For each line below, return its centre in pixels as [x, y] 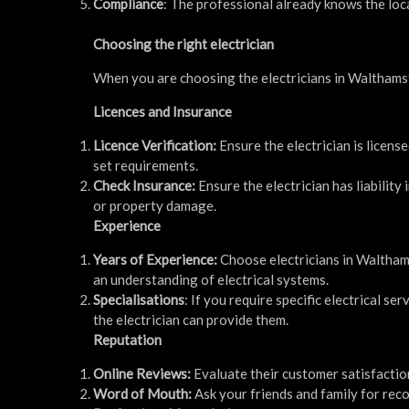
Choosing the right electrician [184, 43]
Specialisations [139, 299]
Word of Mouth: [142, 393]
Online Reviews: [142, 373]
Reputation [127, 339]
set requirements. [146, 165]
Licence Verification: [155, 145]
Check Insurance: [146, 185]
